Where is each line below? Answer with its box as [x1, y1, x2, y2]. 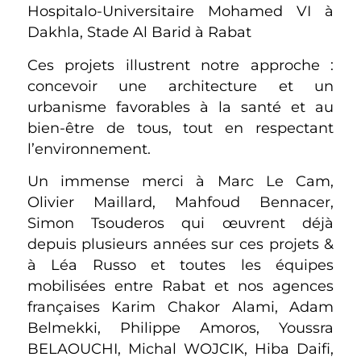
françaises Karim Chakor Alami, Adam [27, 298, 334, 316]
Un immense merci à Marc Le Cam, [27, 172, 334, 190]
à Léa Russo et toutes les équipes [27, 256, 334, 274]
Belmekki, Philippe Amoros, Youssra [27, 319, 334, 337]
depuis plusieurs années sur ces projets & [27, 235, 334, 253]
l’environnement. [27, 139, 151, 157]
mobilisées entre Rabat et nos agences [27, 277, 334, 295]
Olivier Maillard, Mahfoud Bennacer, [27, 193, 334, 211]
